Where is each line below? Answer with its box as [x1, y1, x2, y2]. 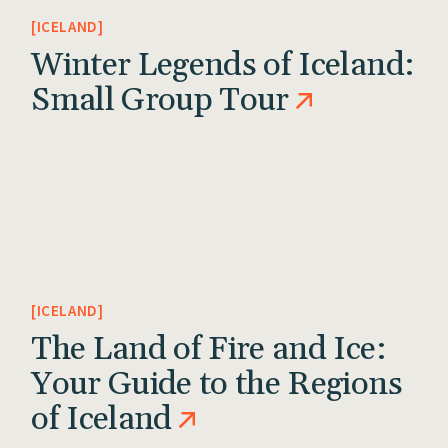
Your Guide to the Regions [31, 363, 402, 406]
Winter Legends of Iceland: [31, 44, 414, 87]
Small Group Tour [31, 79, 289, 122]
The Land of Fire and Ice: [31, 328, 385, 371]
